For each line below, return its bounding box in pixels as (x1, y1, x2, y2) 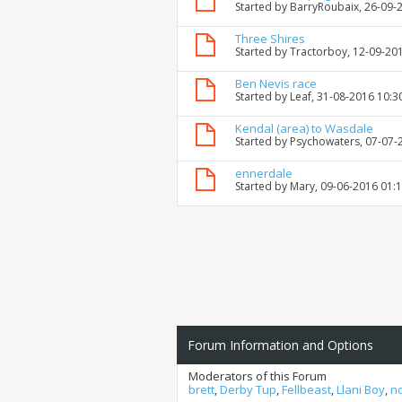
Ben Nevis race (235, 75, 317, 92)
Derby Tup (220, 381, 276, 398)
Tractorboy (290, 44, 347, 60)
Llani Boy (336, 381, 385, 398)
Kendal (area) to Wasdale (235, 120, 373, 137)
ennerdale (235, 165, 293, 182)
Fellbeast (282, 381, 331, 398)
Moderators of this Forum (188, 368, 327, 385)
